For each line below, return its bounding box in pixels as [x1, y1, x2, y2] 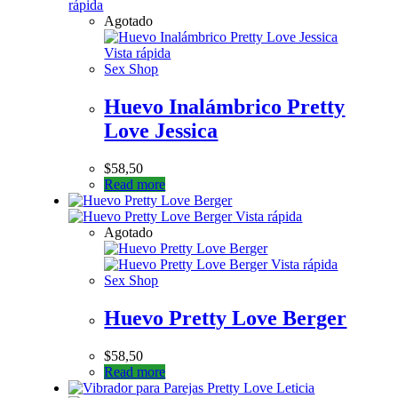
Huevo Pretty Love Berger [104, 306, 347, 330]
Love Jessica [104, 118, 219, 142]
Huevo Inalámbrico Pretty [104, 94, 346, 118]
